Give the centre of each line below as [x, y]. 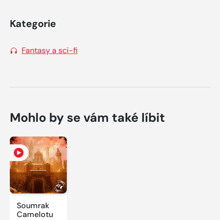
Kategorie [33, 23]
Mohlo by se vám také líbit [87, 117]
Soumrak [33, 205]
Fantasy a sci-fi [50, 50]
